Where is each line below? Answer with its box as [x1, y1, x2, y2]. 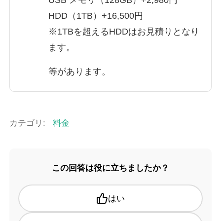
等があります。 [48, 67, 110, 77]
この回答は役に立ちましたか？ [52, 163, 169, 173]
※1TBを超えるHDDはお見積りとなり [48, 26, 199, 37]
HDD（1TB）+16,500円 [48, 10, 143, 21]
